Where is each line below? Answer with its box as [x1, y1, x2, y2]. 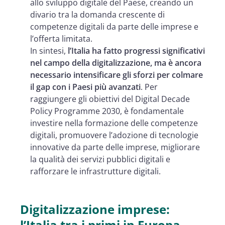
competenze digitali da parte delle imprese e [30, 21, 198, 32]
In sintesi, [30, 45, 66, 56]
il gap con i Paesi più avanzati [30, 81, 141, 92]
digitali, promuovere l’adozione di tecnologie [30, 129, 198, 141]
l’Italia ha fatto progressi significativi [66, 45, 205, 56]
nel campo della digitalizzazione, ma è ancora [30, 57, 201, 68]
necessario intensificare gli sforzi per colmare [30, 69, 203, 80]
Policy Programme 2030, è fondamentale [30, 105, 184, 117]
